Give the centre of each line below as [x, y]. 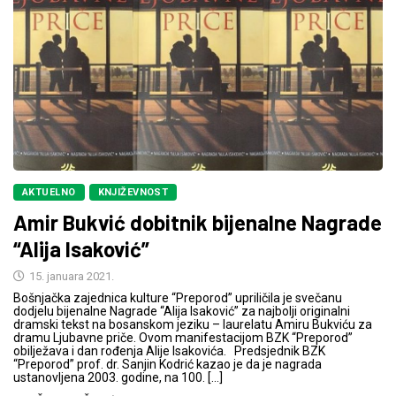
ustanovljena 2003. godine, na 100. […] [118, 378]
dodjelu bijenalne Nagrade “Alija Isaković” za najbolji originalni [182, 312]
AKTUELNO [49, 193]
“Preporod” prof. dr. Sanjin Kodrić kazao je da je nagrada [168, 365]
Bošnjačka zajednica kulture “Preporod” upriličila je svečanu [178, 298]
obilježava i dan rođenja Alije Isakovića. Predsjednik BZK [169, 351]
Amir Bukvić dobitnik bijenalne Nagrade [198, 223]
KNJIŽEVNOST [133, 193]
